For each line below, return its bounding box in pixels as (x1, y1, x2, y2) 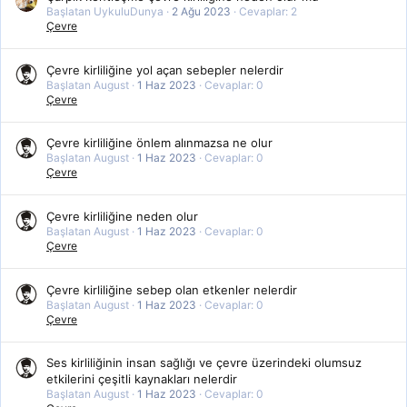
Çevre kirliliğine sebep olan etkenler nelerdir (46, 282, 297, 297)
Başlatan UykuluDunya (46, 4, 164, 18)
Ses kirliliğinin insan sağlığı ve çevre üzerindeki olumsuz (46, 355, 362, 371)
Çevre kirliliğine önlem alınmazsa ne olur (46, 135, 273, 151)
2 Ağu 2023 (172, 4, 231, 18)
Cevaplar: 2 (239, 4, 297, 18)
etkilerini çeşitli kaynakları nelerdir (46, 372, 237, 387)
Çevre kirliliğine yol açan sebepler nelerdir (46, 62, 283, 77)
